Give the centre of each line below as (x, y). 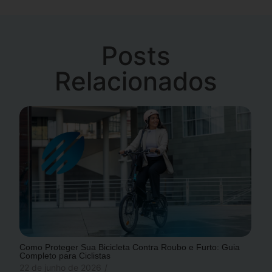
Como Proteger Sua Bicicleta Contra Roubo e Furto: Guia (130, 247)
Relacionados (136, 81)
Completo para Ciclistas (65, 255)
